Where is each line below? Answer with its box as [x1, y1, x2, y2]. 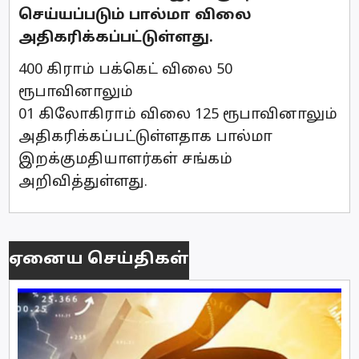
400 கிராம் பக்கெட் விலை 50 [18, 60, 232, 79]
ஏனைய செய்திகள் [9, 250, 189, 270]
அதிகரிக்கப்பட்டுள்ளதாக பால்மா [18, 127, 272, 147]
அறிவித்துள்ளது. [18, 172, 147, 192]
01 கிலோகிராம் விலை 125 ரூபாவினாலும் [18, 105, 337, 124]
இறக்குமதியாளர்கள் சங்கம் [18, 150, 232, 169]
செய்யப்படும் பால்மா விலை [18, 6, 252, 25]
